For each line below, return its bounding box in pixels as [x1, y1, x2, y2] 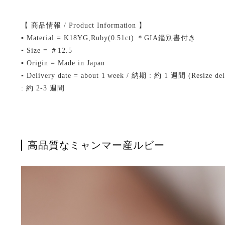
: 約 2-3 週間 [21, 84, 65, 92]
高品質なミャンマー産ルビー [28, 140, 165, 151]
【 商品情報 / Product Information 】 [21, 22, 147, 29]
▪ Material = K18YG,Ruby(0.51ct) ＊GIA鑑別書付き [21, 34, 196, 42]
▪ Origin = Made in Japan [21, 59, 105, 67]
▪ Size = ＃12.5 [21, 47, 72, 54]
